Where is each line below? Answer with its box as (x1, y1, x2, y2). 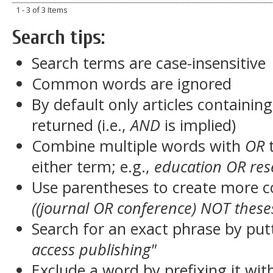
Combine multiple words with (31, 135, 245, 156)
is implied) (160, 115, 236, 135)
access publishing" (31, 239, 157, 260)
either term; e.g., (31, 156, 154, 177)
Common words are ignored (31, 73, 232, 94)
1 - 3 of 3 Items (16, 5, 68, 16)
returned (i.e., (31, 115, 130, 135)
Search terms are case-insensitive (31, 52, 266, 73)
